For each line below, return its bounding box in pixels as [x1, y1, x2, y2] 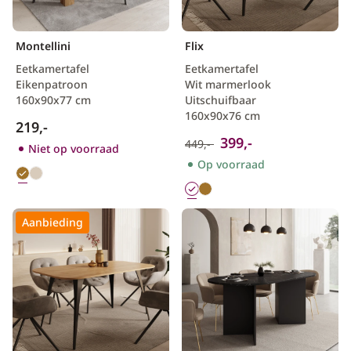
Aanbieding [22, 215, 83, 230]
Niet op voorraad [28, 141, 119, 156]
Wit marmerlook [185, 77, 271, 92]
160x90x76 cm [185, 108, 260, 123]
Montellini [16, 38, 71, 53]
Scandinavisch [10, 24, 94, 41]
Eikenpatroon [16, 77, 88, 92]
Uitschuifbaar [185, 92, 256, 107]
